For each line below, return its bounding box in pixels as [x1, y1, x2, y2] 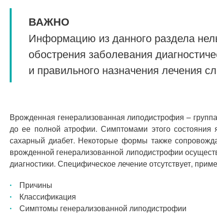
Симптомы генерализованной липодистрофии [19, 202, 186, 214]
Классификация [19, 191, 76, 202]
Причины [19, 179, 52, 190]
